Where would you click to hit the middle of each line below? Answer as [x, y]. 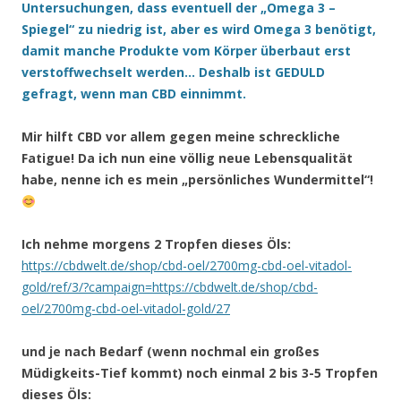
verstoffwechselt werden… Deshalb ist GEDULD [173, 73]
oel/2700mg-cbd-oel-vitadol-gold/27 [126, 309]
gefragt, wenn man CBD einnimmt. [134, 94]
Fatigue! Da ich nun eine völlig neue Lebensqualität [187, 158]
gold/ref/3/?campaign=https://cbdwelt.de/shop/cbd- [170, 287]
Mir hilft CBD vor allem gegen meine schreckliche [181, 137]
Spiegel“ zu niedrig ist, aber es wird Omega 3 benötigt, [199, 30]
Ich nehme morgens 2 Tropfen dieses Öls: [156, 244]
